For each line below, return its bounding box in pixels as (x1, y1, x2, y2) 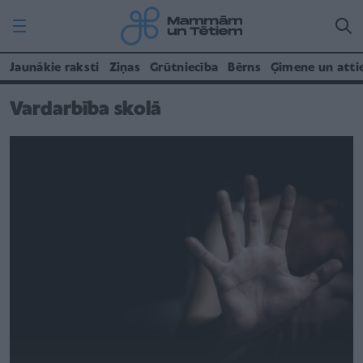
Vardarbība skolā (10, 100, 161, 120)
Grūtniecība (150, 62, 219, 75)
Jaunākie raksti (10, 62, 100, 75)
